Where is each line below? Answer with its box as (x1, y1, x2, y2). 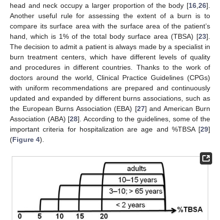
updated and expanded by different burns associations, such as (10, 94, 210, 103)
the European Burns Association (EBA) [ (10, 105, 137, 113)
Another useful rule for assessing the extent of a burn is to (10, 12, 210, 20)
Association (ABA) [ (10, 115, 70, 123)
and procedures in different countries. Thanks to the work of (10, 63, 210, 72)
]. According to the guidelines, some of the (78, 115, 211, 123)
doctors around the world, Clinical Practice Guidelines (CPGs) (10, 74, 210, 82)
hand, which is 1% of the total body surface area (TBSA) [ (10, 32, 198, 41)
